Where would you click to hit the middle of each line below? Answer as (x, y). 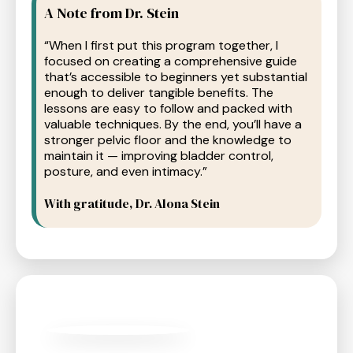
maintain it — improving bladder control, (159, 156)
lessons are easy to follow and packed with (168, 108)
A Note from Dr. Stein (111, 13)
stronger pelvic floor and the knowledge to (168, 140)
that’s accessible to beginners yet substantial (176, 77)
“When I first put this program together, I (161, 45)
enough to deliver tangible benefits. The (159, 93)
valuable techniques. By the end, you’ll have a (173, 124)
